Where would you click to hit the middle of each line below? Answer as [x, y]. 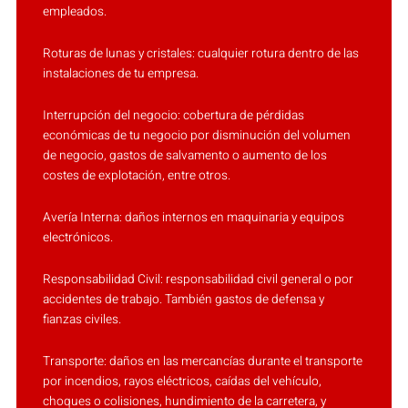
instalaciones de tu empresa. [120, 73]
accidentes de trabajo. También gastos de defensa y [183, 299]
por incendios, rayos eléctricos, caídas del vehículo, [182, 381]
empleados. [74, 11]
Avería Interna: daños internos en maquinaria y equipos [193, 217]
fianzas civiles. [82, 319]
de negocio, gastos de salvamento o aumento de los [184, 155]
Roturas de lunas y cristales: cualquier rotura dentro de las [200, 53]
